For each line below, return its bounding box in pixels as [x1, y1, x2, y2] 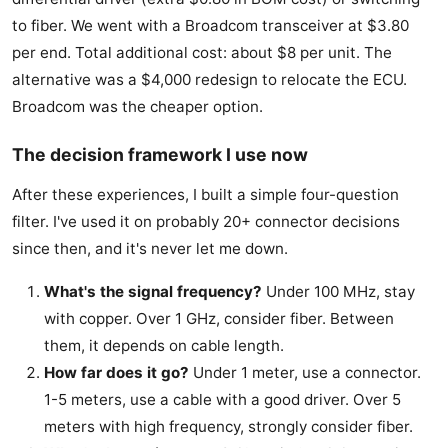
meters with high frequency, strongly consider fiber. [44, 417, 413, 437]
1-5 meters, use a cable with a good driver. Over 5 [44, 390, 401, 410]
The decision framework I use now [12, 144, 308, 166]
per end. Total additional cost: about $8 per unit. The [12, 43, 392, 63]
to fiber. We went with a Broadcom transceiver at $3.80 [12, 16, 409, 36]
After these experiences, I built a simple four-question [12, 185, 399, 205]
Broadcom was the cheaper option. [12, 97, 263, 117]
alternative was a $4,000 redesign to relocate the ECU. [12, 70, 407, 90]
